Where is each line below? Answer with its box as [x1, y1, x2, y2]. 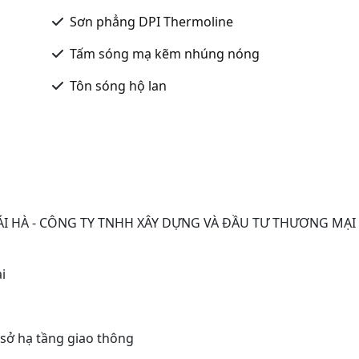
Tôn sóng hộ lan [70, 76, 167, 95]
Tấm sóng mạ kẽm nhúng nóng [70, 44, 260, 63]
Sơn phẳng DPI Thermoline [70, 12, 233, 30]
